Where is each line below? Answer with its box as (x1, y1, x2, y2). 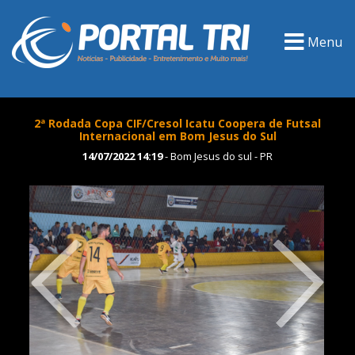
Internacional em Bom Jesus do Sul (78, 128, 277, 143)
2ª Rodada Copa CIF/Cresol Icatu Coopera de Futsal (34, 116, 321, 131)
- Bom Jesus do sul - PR (162, 149, 273, 163)
